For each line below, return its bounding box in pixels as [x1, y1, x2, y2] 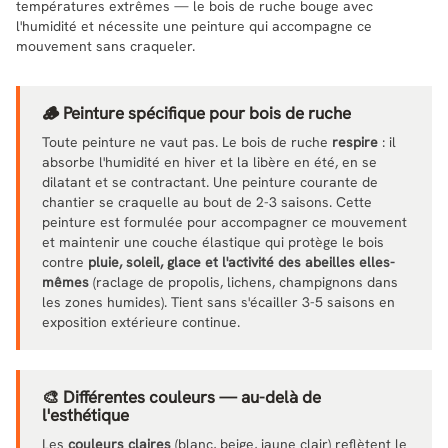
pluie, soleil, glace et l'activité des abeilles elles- [88, 252, 395, 271]
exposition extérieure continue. [42, 312, 240, 331]
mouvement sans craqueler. [16, 36, 195, 55]
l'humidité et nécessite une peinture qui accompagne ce [16, 16, 372, 35]
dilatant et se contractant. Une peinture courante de [42, 172, 378, 191]
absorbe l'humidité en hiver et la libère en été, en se [42, 152, 377, 171]
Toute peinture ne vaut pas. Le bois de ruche [42, 132, 332, 151]
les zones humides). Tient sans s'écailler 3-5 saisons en [42, 292, 395, 311]
